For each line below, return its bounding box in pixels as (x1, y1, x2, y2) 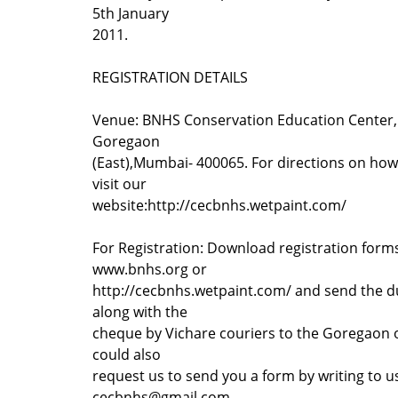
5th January (92, 3, 169, 23)
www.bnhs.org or (92, 259, 207, 279)
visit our (92, 173, 147, 194)
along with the (92, 301, 187, 322)
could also (92, 344, 161, 364)
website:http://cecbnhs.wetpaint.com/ (92, 195, 346, 215)
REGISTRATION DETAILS (92, 67, 248, 87)
